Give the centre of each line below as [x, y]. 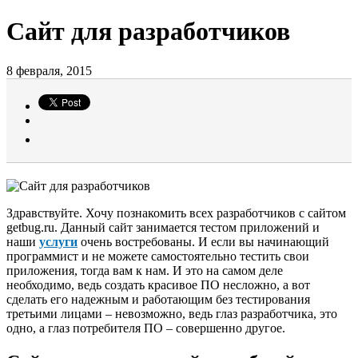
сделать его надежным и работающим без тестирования [158, 299]
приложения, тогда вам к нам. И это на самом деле [145, 270]
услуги [58, 241]
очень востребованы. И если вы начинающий [203, 241]
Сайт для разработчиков [148, 32]
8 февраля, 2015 [49, 70]
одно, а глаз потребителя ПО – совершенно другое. [146, 328]
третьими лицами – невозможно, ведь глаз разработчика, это [172, 313]
